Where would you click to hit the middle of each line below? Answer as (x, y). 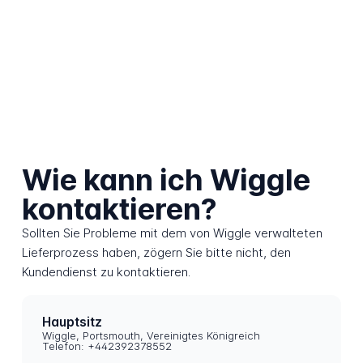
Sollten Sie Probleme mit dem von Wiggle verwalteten (172, 233)
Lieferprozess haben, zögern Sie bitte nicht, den (156, 253)
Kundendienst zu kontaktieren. (106, 272)
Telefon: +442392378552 (107, 346)
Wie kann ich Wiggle (166, 180)
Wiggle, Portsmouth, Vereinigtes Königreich (152, 336)
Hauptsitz (73, 322)
